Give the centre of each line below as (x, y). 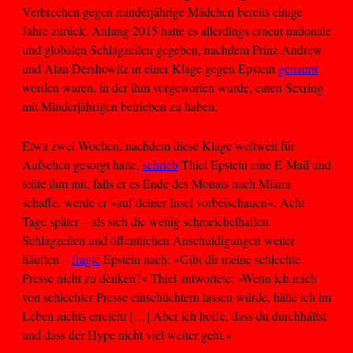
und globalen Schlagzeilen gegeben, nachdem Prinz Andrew (172, 49)
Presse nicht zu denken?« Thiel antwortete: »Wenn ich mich (169, 278)
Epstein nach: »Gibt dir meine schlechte (200, 259)
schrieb (160, 165)
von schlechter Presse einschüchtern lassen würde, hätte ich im (176, 297)
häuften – (47, 259)
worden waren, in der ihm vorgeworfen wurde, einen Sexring (173, 87)
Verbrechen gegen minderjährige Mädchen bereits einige (162, 11)
